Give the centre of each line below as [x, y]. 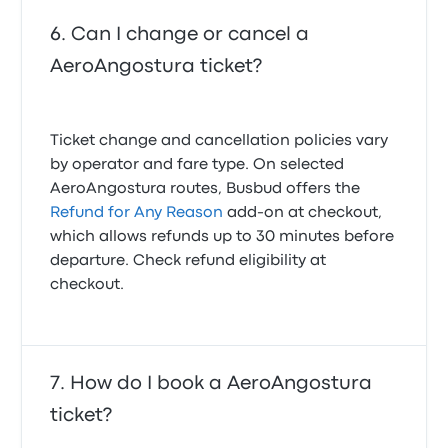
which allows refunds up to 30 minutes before [222, 237]
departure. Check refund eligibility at [188, 261]
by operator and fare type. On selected [197, 165]
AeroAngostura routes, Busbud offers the [205, 189]
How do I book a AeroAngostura [221, 383]
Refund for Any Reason [137, 213]
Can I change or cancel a [190, 34]
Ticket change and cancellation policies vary [219, 141]
